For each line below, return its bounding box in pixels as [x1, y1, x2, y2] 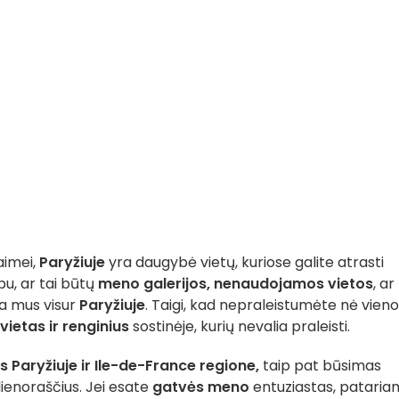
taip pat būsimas [259, 355, 381, 376]
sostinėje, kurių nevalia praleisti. [129, 316, 350, 337]
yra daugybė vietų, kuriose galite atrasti [105, 252, 384, 273]
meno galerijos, [94, 273, 210, 294]
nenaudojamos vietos [210, 273, 373, 294]
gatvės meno [152, 377, 249, 397]
